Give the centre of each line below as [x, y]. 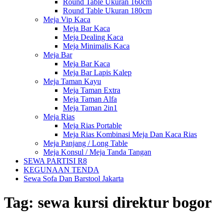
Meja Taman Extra [92, 90]
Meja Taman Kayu [72, 81]
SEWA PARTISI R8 [55, 161]
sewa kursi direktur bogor [125, 203]
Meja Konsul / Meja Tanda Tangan [97, 152]
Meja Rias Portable [92, 125]
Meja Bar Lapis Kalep [97, 72]
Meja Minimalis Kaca [96, 46]
